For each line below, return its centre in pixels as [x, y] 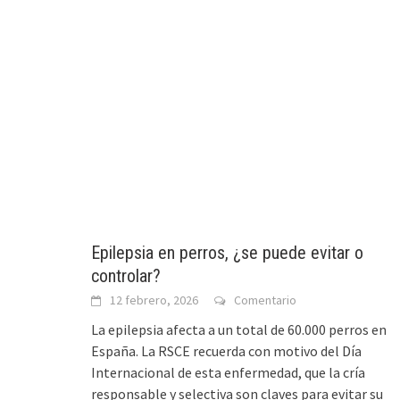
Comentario [265, 300]
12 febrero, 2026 [154, 300]
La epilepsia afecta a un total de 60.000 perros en [239, 330]
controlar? [126, 276]
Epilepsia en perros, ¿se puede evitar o [227, 253]
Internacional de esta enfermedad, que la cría [228, 373]
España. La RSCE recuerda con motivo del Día [226, 351]
